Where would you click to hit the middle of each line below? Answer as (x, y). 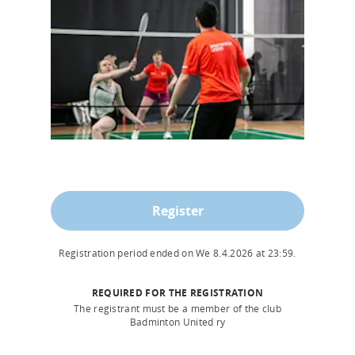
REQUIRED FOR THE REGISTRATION (177, 292)
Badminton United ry (177, 322)
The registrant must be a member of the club (177, 308)
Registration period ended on (128, 253)
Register (177, 210)
